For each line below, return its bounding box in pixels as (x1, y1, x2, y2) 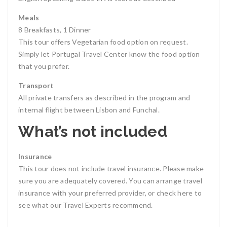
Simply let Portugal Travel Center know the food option (18, 50, 200, 58)
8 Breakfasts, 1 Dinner (18, 25, 91, 34)
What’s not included (18, 123, 167, 140)
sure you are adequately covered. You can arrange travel (18, 176, 202, 185)
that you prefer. (18, 62, 69, 70)
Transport (18, 81, 54, 90)
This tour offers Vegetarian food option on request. (18, 37, 188, 46)
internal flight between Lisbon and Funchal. (18, 105, 160, 114)
